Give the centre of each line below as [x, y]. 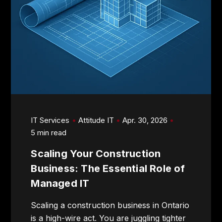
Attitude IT [96, 120]
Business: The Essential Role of [108, 168]
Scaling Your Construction [96, 153]
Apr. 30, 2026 [145, 120]
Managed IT [60, 183]
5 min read [49, 132]
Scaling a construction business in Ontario [110, 205]
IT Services [50, 120]
